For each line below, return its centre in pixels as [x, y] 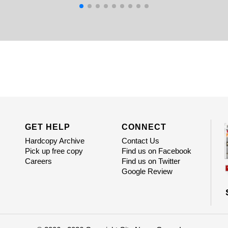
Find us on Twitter [151, 161]
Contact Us [140, 141]
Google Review [147, 172]
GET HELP [47, 127]
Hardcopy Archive [54, 141]
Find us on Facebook [156, 151]
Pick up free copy [54, 151]
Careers [38, 161]
